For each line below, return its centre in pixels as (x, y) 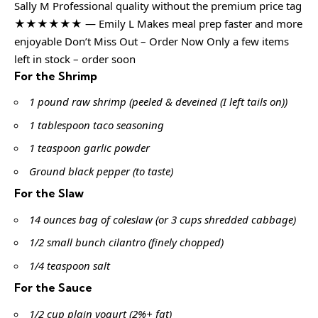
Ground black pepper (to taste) (101, 171)
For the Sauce (53, 288)
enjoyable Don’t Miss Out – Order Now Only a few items (152, 41)
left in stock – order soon (75, 59)
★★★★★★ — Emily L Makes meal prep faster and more (158, 23)
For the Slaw (49, 193)
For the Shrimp (56, 76)
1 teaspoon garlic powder (89, 148)
